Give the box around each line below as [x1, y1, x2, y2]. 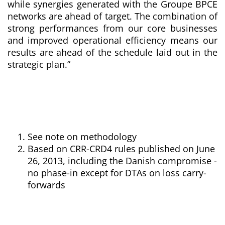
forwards [28, 179, 65, 191]
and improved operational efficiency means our [8, 34, 217, 47]
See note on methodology [28, 131, 137, 143]
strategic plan [8, 58, 65, 71]
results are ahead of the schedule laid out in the [8, 46, 217, 59]
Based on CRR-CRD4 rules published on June [28, 143, 215, 155]
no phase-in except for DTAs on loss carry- [28, 167, 206, 179]
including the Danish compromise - [68, 155, 217, 167]
